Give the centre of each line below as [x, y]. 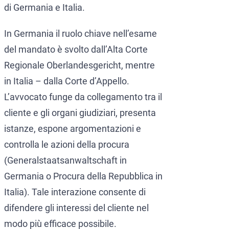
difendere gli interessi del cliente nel [76, 208]
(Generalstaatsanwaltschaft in [65, 161]
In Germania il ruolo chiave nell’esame [81, 34]
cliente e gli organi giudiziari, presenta [80, 113]
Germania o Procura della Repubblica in [83, 176]
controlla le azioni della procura [67, 145]
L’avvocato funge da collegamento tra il [83, 97]
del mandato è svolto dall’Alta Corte [76, 50]
